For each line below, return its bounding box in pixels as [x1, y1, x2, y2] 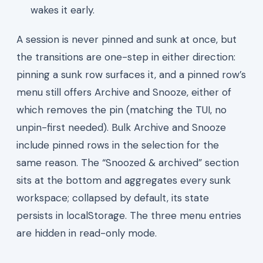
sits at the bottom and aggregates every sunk [16, 173, 231, 187]
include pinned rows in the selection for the [16, 138, 219, 151]
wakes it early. [31, 3, 95, 16]
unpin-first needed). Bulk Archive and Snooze [16, 120, 226, 134]
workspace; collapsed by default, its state [16, 191, 209, 204]
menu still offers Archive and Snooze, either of [16, 85, 231, 99]
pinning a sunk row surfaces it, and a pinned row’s [16, 68, 246, 81]
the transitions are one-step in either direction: [16, 50, 235, 63]
